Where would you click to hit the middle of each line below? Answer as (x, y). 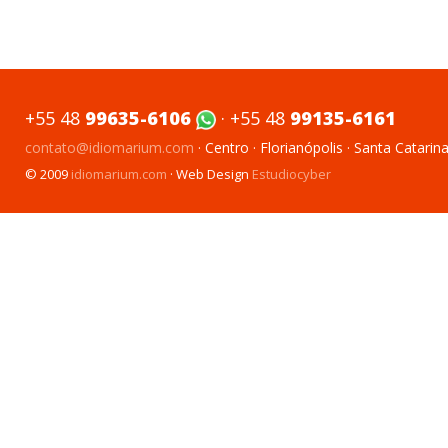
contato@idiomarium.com (109, 148)
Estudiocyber (291, 174)
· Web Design (209, 174)
